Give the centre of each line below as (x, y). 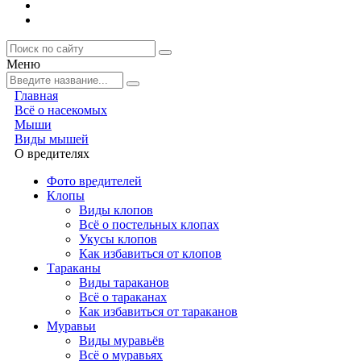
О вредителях (52, 154)
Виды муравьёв (122, 340)
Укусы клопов (118, 239)
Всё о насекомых (61, 110)
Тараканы (74, 268)
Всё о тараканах (123, 297)
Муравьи (71, 326)
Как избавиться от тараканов (158, 311)
